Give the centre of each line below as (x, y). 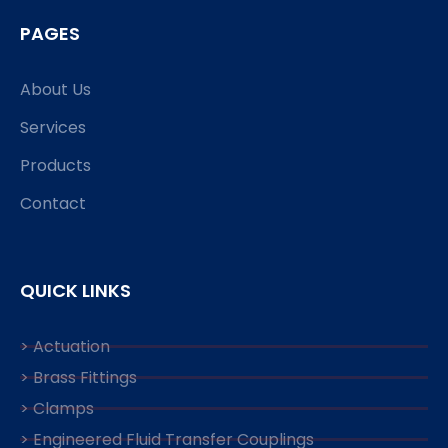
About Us (55, 89)
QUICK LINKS (75, 290)
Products (55, 165)
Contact (53, 203)
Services (53, 127)
